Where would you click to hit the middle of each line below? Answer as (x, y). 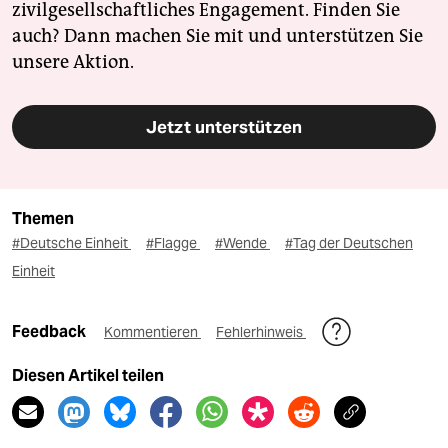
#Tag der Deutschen (349, 243)
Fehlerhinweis (261, 332)
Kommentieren (152, 332)
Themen (43, 219)
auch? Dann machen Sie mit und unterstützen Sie (217, 36)
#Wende (242, 243)
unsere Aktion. (73, 62)
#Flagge (173, 243)
